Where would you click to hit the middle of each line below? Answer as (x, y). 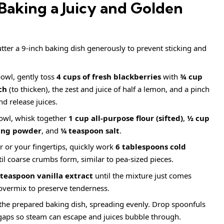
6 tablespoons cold (151, 147)
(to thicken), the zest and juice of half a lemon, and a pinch (108, 89)
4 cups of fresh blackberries (109, 77)
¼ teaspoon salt (90, 130)
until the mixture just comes (142, 175)
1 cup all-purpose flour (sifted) (126, 118)
